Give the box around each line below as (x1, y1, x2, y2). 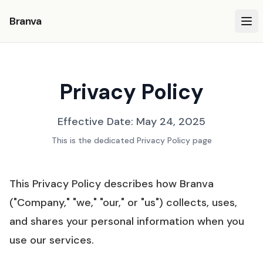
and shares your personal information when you (9, 214, 244, 228)
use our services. (9, 233, 94, 247)
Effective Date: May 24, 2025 (58, 114, 205, 129)
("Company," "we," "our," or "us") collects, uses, (9, 195, 237, 210)
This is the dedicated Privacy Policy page (51, 135, 212, 146)
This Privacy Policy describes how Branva (9, 177, 214, 191)
